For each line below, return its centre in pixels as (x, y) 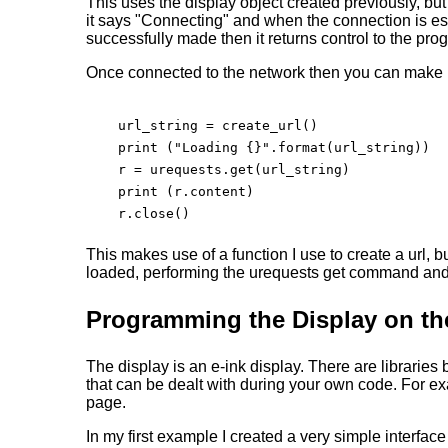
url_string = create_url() (202, 125)
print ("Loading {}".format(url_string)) (258, 147)
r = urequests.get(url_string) (218, 169)
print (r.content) (170, 191)
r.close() (138, 213)
